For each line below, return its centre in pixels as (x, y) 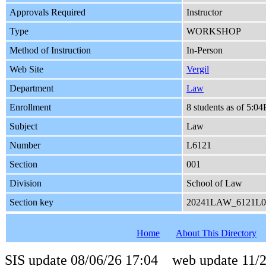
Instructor (204, 12)
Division (26, 183)
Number (25, 145)
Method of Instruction (50, 50)
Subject (23, 126)
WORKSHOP (214, 31)
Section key (31, 202)
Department (31, 88)
